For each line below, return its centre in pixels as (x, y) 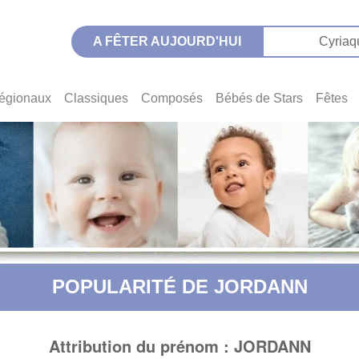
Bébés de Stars (259, 99)
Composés (172, 99)
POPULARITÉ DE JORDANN (179, 286)
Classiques (96, 99)
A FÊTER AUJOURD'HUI (167, 41)
